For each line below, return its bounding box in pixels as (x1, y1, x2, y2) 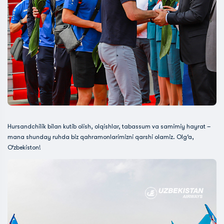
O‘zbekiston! (7, 144, 41, 151)
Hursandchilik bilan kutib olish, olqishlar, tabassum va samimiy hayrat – (7, 123, 210, 130)
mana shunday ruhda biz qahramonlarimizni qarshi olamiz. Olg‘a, (7, 133, 194, 140)
